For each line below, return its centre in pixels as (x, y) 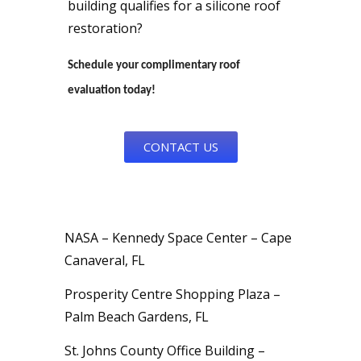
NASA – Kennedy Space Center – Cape (178, 237)
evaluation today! (112, 90)
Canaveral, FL (105, 260)
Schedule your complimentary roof (154, 65)
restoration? (107, 28)
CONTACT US (180, 146)
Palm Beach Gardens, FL (137, 316)
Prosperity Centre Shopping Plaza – (172, 294)
